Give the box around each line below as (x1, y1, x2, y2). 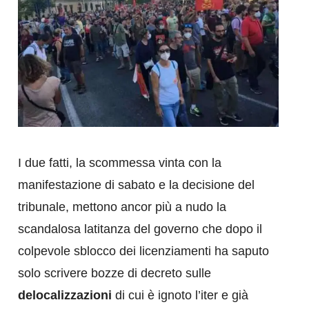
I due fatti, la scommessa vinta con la (18, 155, 221, 170)
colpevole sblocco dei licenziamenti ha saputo (18, 243, 269, 258)
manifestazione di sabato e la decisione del (18, 177, 255, 192)
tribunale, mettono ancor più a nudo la (18, 199, 226, 214)
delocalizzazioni (18, 288, 112, 302)
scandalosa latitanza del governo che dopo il (18, 221, 262, 236)
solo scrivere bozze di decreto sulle (18, 266, 211, 280)
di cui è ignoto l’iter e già (112, 288, 248, 302)
